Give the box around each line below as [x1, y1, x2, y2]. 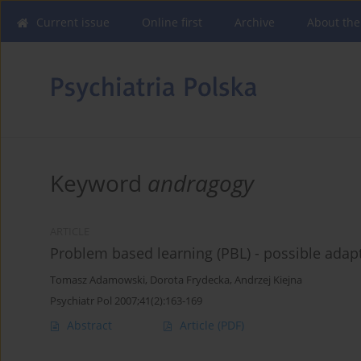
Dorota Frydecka [150, 273, 230, 288]
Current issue [36, 15, 110, 30]
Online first [142, 15, 202, 30]
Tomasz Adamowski [50, 273, 145, 288]
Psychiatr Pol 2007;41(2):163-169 [50, 293, 202, 309]
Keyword [50, 168, 147, 199]
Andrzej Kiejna [234, 273, 302, 288]
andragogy [147, 168, 254, 199]
